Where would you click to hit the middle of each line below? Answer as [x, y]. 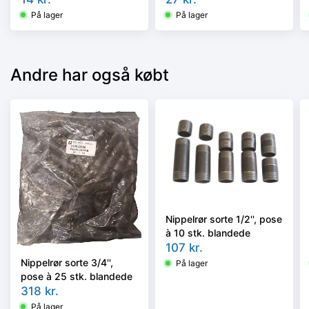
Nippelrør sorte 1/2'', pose [224, 219]
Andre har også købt [90, 74]
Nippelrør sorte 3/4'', [67, 263]
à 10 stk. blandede [208, 232]
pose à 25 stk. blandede [77, 277]
